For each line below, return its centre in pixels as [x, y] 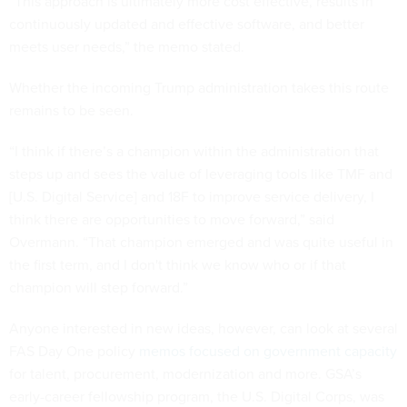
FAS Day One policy [74, 350]
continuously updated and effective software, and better [187, 23]
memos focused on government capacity [268, 350]
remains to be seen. [73, 109]
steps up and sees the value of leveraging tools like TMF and [201, 173]
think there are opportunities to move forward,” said [172, 218]
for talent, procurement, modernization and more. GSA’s [185, 373]
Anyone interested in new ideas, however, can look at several [203, 328]
